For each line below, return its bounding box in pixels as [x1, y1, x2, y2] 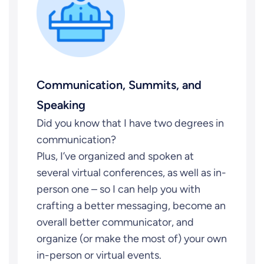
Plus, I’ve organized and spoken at [37, 150, 194, 163]
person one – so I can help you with [37, 183, 200, 196]
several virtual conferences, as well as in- [37, 166, 226, 179]
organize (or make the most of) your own [37, 232, 227, 245]
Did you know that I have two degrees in [37, 117, 224, 130]
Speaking [37, 98, 85, 112]
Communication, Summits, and [37, 78, 202, 92]
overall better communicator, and [37, 216, 194, 229]
